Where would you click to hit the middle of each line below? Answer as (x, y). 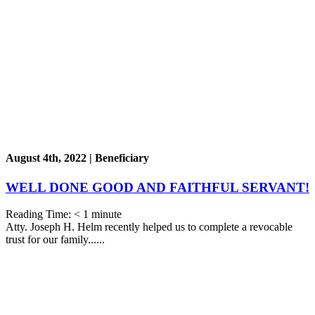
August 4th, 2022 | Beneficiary (77, 158)
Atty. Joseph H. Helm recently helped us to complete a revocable (149, 227)
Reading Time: (40, 214)
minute (107, 214)
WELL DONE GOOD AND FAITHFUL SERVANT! (157, 187)
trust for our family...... (55, 240)
